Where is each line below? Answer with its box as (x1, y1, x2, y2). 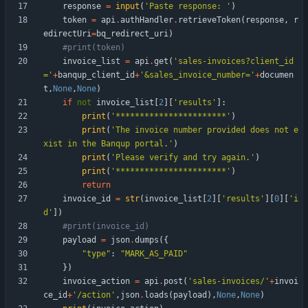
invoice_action (63, 276, 130, 287)
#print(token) (63, 43, 125, 53)
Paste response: (149, 1, 226, 12)
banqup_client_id (58, 70, 135, 80)
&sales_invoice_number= (144, 70, 250, 80)
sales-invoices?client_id (178, 56, 294, 67)
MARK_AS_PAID (125, 249, 183, 259)
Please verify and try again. (115, 153, 250, 163)
